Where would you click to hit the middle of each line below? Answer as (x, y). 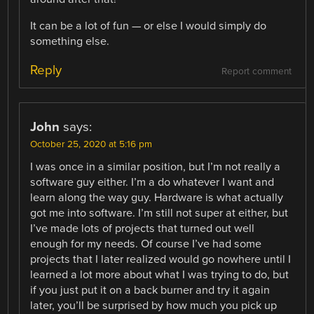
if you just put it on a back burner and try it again (150, 291)
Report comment (256, 72)
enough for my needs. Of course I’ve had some (146, 244)
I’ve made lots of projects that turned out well (143, 229)
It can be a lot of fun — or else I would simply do (149, 26)
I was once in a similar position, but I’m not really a (156, 167)
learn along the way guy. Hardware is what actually (157, 198)
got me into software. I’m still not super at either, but (159, 213)
